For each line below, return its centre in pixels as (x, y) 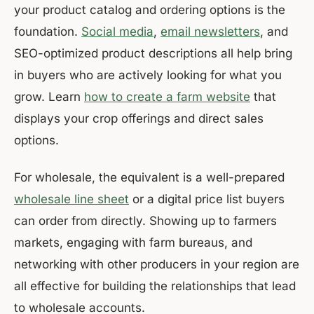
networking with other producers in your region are (157, 265)
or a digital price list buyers (207, 199)
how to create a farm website (167, 97)
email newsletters (210, 32)
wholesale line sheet (71, 199)
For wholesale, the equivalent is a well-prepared (149, 178)
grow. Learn (49, 97)
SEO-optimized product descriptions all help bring (153, 54)
